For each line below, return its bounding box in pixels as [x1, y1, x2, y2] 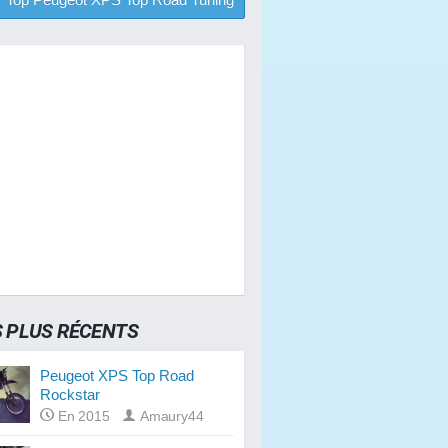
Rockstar [40, 386, 100, 404]
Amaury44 [139, 409, 204, 425]
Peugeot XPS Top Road [40, 367, 194, 385]
